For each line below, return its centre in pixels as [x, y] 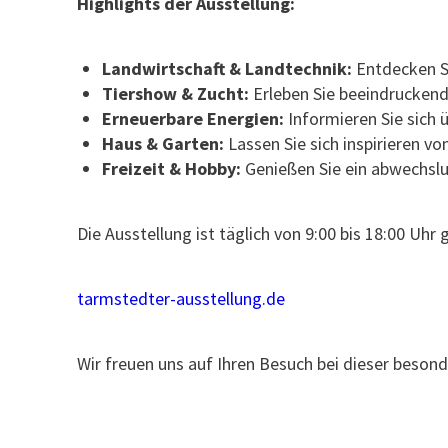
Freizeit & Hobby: [171, 168]
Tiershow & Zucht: [175, 93]
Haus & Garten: [162, 143]
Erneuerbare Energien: [192, 118]
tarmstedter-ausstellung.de [181, 298]
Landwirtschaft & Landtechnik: [226, 68]
